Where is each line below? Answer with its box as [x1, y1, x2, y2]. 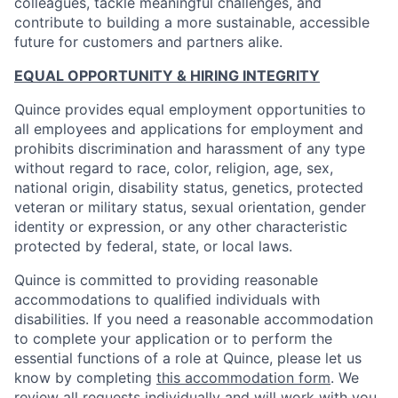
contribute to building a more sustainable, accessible [14, 13, 370, 31]
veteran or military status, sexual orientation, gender [14, 198, 366, 216]
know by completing [14, 369, 156, 386]
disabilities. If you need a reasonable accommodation [14, 310, 373, 328]
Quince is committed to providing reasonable [14, 271, 318, 289]
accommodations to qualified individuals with [14, 291, 320, 308]
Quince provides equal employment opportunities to [14, 100, 366, 118]
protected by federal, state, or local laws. [14, 237, 292, 255]
